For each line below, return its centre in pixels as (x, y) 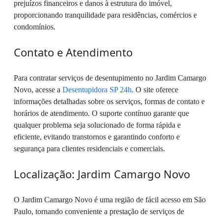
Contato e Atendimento (73, 52)
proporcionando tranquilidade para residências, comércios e (105, 15)
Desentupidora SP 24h (97, 90)
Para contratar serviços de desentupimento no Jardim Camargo (110, 78)
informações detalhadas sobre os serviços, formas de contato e (109, 102)
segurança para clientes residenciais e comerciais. (89, 149)
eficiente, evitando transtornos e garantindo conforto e (97, 137)
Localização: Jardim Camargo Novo (102, 174)
